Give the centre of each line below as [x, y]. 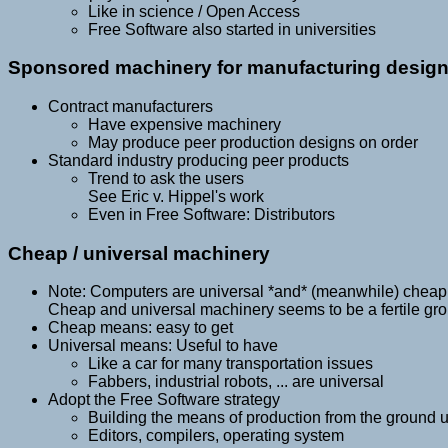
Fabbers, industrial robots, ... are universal [236, 382]
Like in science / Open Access [194, 11]
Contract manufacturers [130, 106]
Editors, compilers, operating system [216, 436]
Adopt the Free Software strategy [164, 400]
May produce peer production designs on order [253, 142]
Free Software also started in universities [232, 29]
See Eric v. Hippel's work [176, 196]
